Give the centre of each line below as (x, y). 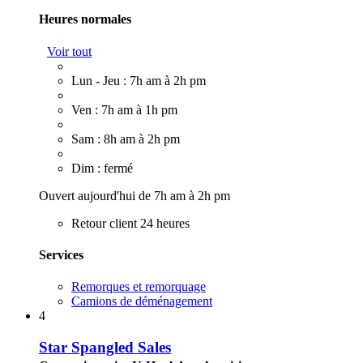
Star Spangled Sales (105, 347)
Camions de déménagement (142, 301)
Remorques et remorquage (139, 287)
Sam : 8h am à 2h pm (126, 139)
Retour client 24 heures (130, 223)
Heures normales (85, 19)
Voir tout (69, 51)
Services (61, 254)
